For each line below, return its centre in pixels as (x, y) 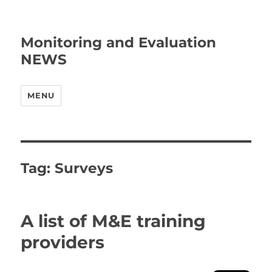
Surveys (84, 168)
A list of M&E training (114, 221)
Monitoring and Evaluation (119, 42)
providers (63, 242)
